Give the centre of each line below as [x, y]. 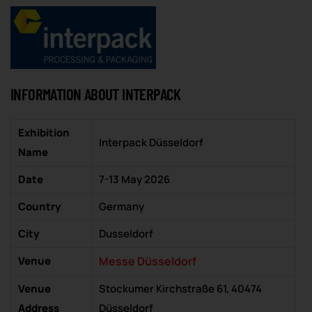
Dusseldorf [126, 234]
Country [40, 206]
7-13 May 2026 [134, 179]
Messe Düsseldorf [148, 261]
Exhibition [44, 133]
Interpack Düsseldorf [151, 142]
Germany [122, 206]
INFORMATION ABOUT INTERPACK [96, 94]
